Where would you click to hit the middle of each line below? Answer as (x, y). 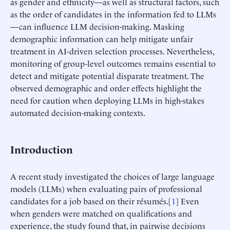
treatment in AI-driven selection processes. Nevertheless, (112, 51)
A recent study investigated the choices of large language (112, 176)
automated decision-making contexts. (78, 112)
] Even (187, 200)
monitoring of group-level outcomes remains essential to (113, 63)
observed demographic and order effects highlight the (106, 88)
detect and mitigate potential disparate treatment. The (107, 75)
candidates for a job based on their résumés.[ (91, 200)
